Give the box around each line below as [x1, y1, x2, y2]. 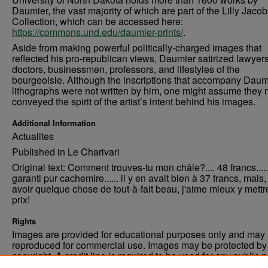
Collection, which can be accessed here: [12, 14, 183, 28]
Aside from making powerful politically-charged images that [12, 41, 261, 54]
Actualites [12, 129, 54, 143]
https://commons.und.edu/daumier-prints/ [12, 25, 183, 39]
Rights [12, 215, 36, 227]
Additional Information [12, 117, 96, 129]
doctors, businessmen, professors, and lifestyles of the [12, 62, 240, 76]
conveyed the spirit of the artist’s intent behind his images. [12, 95, 255, 108]
